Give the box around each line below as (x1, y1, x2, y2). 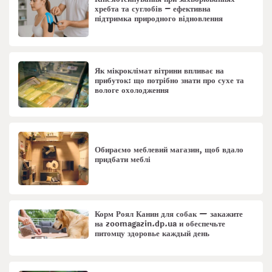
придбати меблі (95, 153, 151, 166)
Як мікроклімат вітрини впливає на (95, 64, 225, 77)
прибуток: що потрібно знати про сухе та (95, 74, 245, 87)
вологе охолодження (95, 84, 169, 97)
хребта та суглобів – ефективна (95, 3, 211, 16)
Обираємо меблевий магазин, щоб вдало (95, 143, 244, 156)
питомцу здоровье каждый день (95, 227, 210, 240)
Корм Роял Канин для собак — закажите (95, 208, 243, 220)
